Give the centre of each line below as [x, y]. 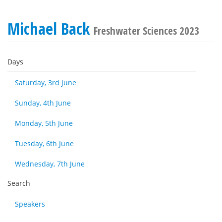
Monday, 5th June [44, 123]
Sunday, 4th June [43, 103]
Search [19, 183]
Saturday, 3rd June [46, 83]
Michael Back [51, 28]
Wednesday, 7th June [50, 164]
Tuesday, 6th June [44, 143]
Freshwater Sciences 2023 [146, 31]
